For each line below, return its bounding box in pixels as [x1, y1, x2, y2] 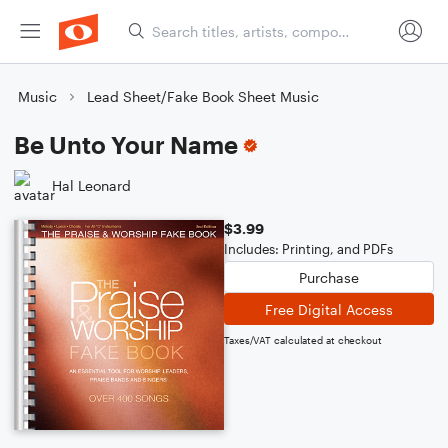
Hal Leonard [52, 176, 131, 194]
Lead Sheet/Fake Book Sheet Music [87, 88, 319, 105]
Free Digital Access [265, 300, 393, 318]
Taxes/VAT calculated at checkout [224, 334, 382, 346]
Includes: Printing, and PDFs [224, 241, 393, 257]
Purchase [299, 268, 359, 286]
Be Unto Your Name [14, 130, 238, 159]
